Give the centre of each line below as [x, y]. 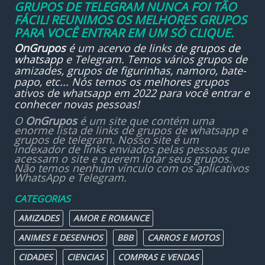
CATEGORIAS [42, 199]
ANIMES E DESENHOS [61, 237]
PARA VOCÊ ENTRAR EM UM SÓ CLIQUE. [124, 33]
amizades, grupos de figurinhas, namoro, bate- [130, 70]
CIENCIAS [85, 257]
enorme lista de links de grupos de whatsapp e [131, 130]
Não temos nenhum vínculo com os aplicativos [132, 168]
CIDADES [35, 257]
